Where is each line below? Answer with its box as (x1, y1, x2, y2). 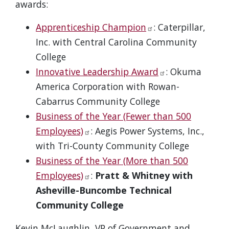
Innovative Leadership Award (36, 65, 158, 78)
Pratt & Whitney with (95, 169, 193, 181)
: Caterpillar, (153, 21, 205, 33)
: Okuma (166, 65, 201, 78)
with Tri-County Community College (36, 140, 189, 152)
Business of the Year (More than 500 (36, 154, 188, 167)
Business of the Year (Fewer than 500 (36, 110, 191, 122)
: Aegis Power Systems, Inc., (90, 125, 204, 137)
